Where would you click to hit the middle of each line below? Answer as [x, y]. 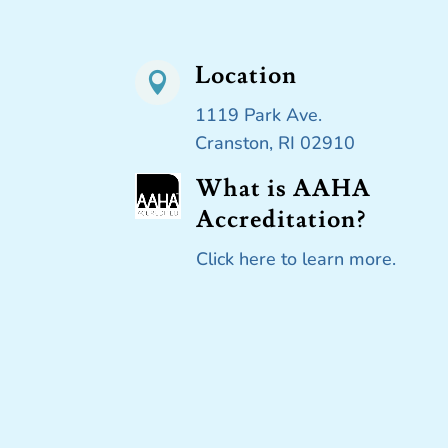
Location [245, 75]
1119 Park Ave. [258, 114]
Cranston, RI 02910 [274, 142]
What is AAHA [283, 188]
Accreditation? [280, 219]
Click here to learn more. [295, 258]
